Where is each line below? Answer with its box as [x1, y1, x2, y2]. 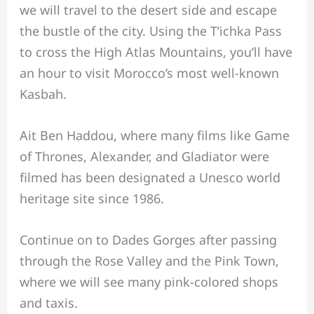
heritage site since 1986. [19, 190, 164, 207]
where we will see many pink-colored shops [19, 273, 278, 290]
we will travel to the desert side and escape [19, 1, 277, 19]
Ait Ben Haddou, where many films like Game [19, 127, 289, 144]
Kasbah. [19, 86, 67, 103]
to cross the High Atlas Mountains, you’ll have [19, 43, 292, 61]
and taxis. [19, 294, 78, 311]
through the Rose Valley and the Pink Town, [19, 252, 279, 269]
